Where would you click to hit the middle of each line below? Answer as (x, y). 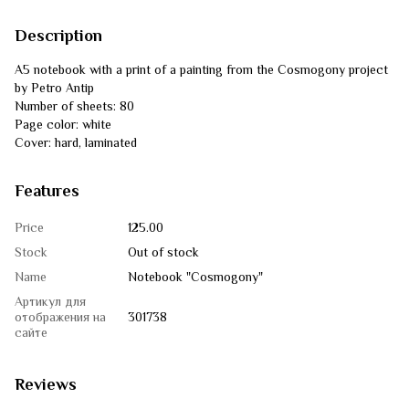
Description (58, 36)
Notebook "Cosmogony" (195, 277)
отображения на (60, 317)
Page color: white (63, 124)
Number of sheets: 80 (74, 106)
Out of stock (163, 252)
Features (47, 191)
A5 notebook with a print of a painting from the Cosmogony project (201, 69)
